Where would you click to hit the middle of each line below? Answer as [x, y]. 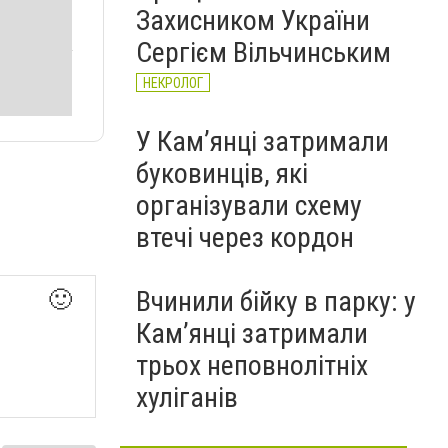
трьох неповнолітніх [252, 365]
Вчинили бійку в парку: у [276, 301]
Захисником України [253, 20]
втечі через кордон [245, 237]
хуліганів [187, 397]
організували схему [249, 205]
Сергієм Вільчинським [263, 52]
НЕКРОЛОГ [173, 83]
